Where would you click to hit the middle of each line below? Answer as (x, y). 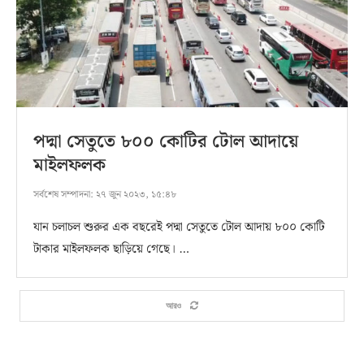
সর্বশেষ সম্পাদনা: (63, 194)
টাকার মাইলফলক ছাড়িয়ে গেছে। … (111, 249)
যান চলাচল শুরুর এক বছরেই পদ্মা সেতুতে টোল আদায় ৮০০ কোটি (179, 227)
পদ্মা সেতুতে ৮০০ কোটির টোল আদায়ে (166, 141)
